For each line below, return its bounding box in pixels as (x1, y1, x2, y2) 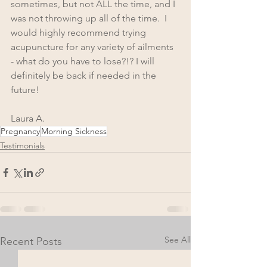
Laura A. (11, 113, 45, 125)
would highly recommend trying (11, 27, 148, 39)
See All (164, 234, 191, 246)
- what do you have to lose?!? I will (11, 55, 157, 67)
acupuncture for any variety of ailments (11, 41, 176, 53)
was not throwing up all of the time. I (11, 13, 169, 24)
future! (11, 84, 39, 96)
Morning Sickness (41, 126, 107, 137)
